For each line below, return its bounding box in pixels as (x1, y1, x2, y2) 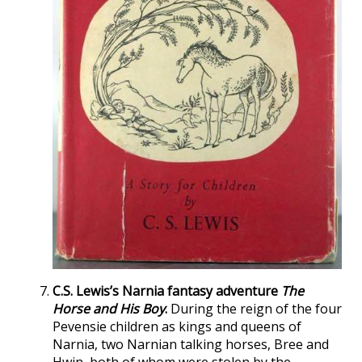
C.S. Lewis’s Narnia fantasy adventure (53, 282, 281, 301)
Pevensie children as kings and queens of (53, 318, 301, 336)
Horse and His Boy (53, 300, 165, 318)
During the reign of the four (167, 300, 342, 318)
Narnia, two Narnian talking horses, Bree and (53, 335, 329, 354)
